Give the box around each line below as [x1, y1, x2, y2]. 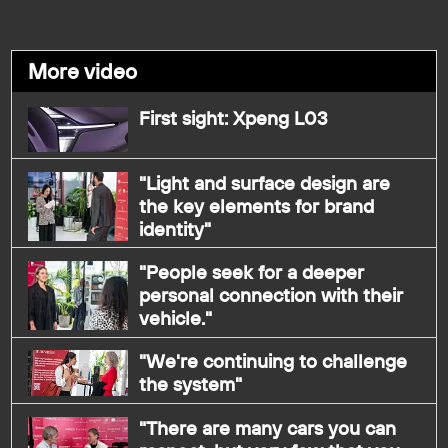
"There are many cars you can [139, 415, 397, 440]
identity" [139, 217, 212, 242]
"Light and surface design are [139, 171, 391, 196]
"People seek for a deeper [139, 260, 365, 285]
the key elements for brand [139, 194, 375, 219]
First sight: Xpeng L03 [139, 105, 329, 130]
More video [28, 58, 138, 85]
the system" [139, 372, 243, 397]
